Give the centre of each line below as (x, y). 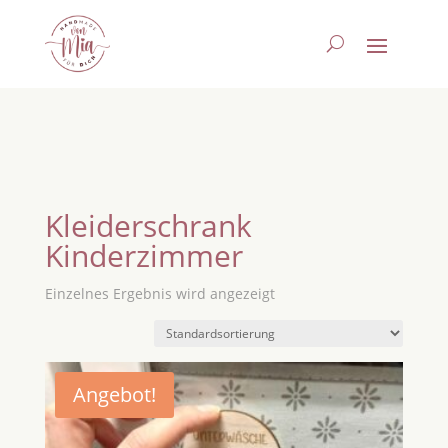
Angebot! (114, 394)
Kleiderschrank (148, 225)
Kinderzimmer (143, 255)
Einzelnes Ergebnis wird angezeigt (159, 293)
